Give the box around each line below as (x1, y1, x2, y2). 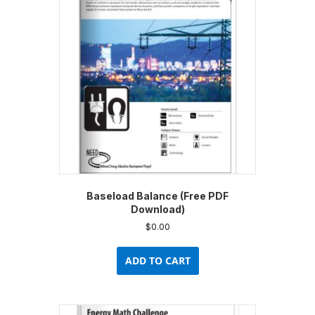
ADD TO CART (124, 253, 191, 267)
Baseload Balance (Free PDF (86, 189, 229, 202)
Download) (130, 202, 185, 215)
